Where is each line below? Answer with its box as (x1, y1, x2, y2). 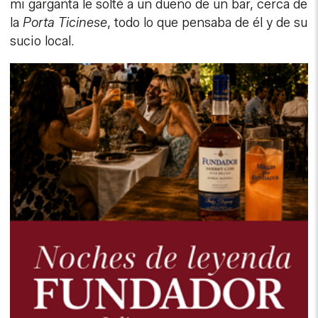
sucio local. (10, 33, 75, 50)
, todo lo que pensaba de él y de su (107, 15, 308, 31)
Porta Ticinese (23, 15, 108, 31)
